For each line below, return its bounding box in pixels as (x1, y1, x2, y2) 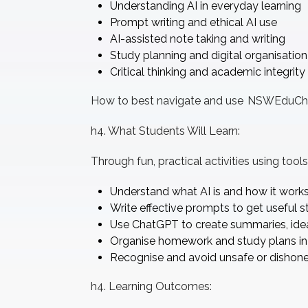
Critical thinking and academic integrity (110, 65, 305, 78)
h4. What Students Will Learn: (91, 124, 240, 137)
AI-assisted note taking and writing (110, 32, 285, 45)
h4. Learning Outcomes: (91, 280, 212, 293)
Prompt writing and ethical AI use (110, 16, 277, 29)
